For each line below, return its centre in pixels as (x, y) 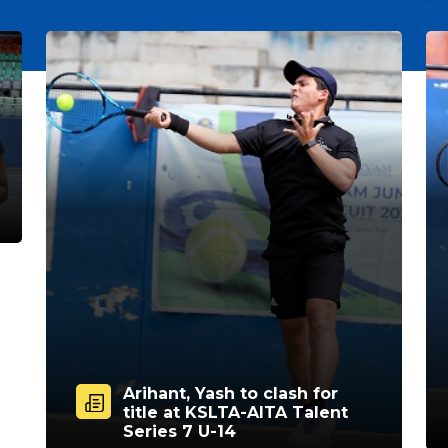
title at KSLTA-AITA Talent (235, 413)
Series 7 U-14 (179, 432)
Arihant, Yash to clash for (230, 394)
